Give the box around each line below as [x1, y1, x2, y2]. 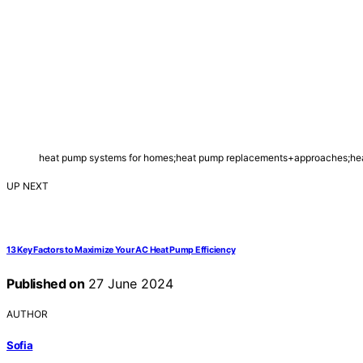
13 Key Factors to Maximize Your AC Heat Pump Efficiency [6, 245, 236, 256]
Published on [6, 275, 85, 293]
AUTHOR [6, 308, 48, 321]
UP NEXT [6, 180, 49, 193]
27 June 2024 [84, 275, 174, 293]
